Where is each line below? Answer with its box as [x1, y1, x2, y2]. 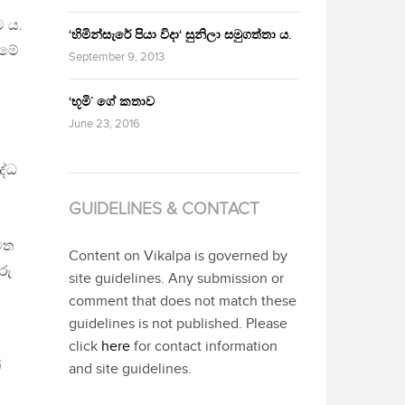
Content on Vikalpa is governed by [69, 247, 287, 265]
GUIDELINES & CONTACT [69, 198, 259, 219]
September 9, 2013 [69, 49, 165, 64]
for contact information [130, 337, 278, 355]
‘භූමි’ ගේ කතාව [69, 93, 155, 109]
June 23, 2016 [69, 116, 140, 131]
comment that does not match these [69, 292, 297, 310]
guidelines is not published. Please [69, 315, 287, 333]
